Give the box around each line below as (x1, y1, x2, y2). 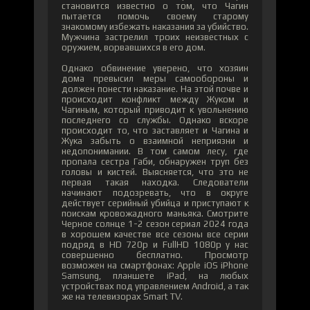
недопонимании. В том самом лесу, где (62, 145, 248, 156)
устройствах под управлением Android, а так (62, 280, 248, 291)
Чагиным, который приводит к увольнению (62, 104, 248, 115)
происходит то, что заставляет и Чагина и (62, 125, 248, 136)
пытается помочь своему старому (62, 10, 248, 21)
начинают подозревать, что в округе (62, 187, 248, 198)
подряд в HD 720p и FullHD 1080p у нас (62, 239, 248, 250)
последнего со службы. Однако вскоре (62, 114, 248, 125)
